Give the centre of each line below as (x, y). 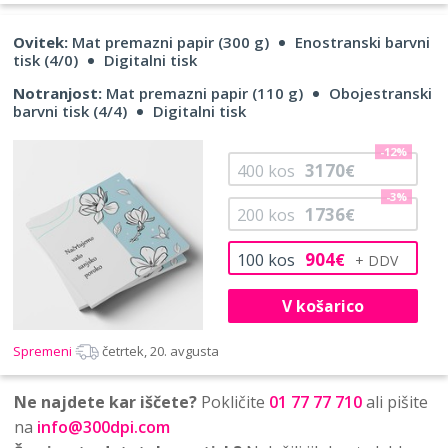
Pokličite (233, 401)
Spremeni (44, 350)
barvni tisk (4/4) (70, 111)
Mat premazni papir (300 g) (168, 42)
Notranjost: (57, 93)
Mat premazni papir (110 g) (202, 93)
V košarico (322, 305)
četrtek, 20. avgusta (160, 350)
